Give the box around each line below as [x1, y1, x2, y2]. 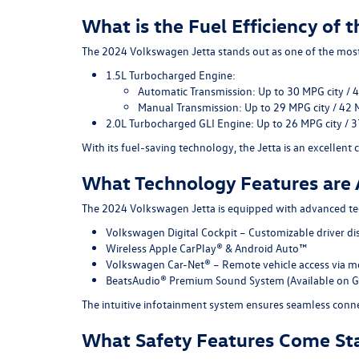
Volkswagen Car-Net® [106, 256, 211, 272]
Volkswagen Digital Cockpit [106, 224, 237, 240]
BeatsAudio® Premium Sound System [106, 272, 284, 288]
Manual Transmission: [138, 99, 242, 115]
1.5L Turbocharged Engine [106, 67, 232, 83]
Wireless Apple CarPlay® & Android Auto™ [106, 240, 307, 256]
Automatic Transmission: [138, 83, 256, 99]
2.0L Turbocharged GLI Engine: [106, 115, 254, 131]
